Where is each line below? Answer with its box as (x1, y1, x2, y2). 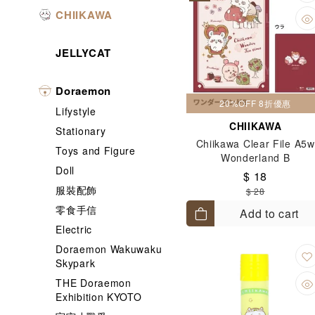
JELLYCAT (56, 45, 111, 60)
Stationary (56, 124, 106, 138)
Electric (56, 222, 92, 236)
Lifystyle (56, 104, 96, 118)
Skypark (56, 256, 96, 270)
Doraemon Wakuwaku (56, 242, 162, 256)
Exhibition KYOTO (56, 290, 142, 304)
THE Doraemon (56, 276, 131, 290)
